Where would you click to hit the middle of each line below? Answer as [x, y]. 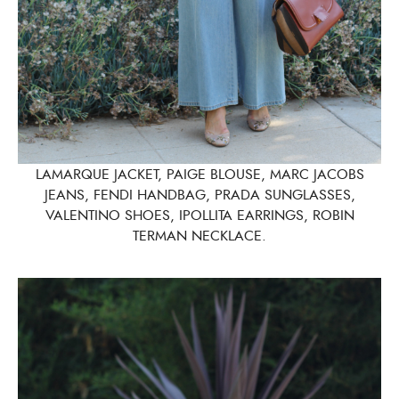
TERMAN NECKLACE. [199, 236]
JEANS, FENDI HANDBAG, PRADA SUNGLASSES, [199, 195]
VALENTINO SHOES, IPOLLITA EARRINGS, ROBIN [199, 216]
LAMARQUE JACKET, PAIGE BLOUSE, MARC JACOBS [199, 175]
